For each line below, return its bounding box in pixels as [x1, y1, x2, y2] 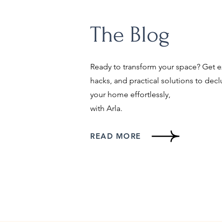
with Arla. [90, 104, 124, 113]
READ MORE [90, 131, 141, 141]
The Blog [90, 22, 170, 47]
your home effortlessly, [90, 90, 170, 99]
